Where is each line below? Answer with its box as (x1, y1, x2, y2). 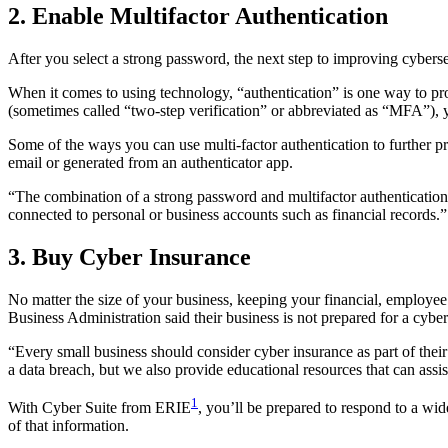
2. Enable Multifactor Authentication (8, 3, 388, 30)
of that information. (8, 417, 129, 435)
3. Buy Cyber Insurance (8, 244, 251, 271)
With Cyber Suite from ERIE (8, 399, 191, 417)
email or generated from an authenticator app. (8, 154, 293, 172)
